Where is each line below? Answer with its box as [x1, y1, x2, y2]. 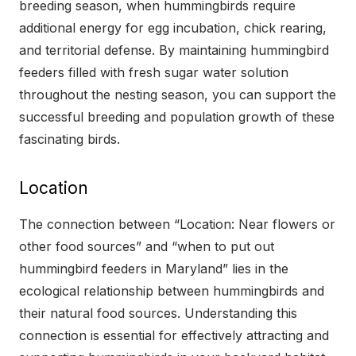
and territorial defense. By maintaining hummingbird [19, 41, 329, 58]
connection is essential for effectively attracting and [19, 327, 329, 343]
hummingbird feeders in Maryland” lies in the [19, 260, 288, 277]
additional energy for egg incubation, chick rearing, [19, 19, 327, 36]
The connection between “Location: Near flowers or [19, 215, 335, 232]
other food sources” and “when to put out [19, 238, 274, 254]
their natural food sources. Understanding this [19, 304, 297, 321]
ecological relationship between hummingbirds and [19, 282, 324, 299]
